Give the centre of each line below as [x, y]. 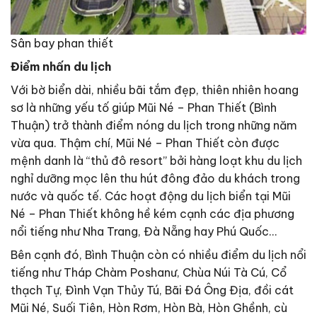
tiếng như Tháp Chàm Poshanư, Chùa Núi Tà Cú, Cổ [149, 272]
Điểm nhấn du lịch [61, 66]
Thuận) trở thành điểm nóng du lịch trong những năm [154, 125]
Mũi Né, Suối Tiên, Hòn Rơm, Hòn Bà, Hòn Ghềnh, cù [149, 307]
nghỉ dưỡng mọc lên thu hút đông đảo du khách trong [155, 178]
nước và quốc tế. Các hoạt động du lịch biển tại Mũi [151, 196]
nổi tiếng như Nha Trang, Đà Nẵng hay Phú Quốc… [144, 231]
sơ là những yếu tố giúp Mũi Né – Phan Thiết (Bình [144, 107]
